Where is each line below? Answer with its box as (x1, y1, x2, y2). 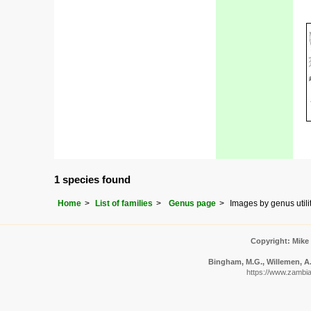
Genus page (169, 198, 216, 208)
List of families (95, 198, 153, 208)
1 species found (54, 173, 131, 185)
